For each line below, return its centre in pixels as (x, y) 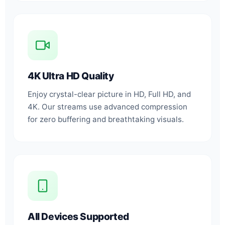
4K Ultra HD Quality (71, 76)
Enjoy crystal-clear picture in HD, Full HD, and (109, 94)
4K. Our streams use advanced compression (107, 106)
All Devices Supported (78, 216)
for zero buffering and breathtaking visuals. (106, 119)
